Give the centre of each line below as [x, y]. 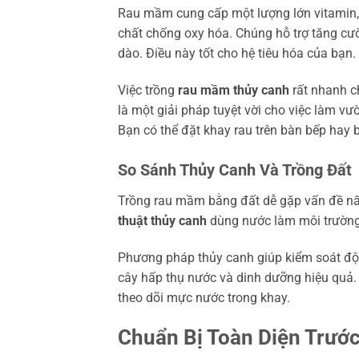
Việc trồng [148, 91]
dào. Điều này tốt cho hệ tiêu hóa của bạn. [237, 54]
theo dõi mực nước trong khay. [204, 297]
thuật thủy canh [162, 220]
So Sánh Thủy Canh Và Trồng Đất [235, 169]
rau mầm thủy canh [234, 91]
